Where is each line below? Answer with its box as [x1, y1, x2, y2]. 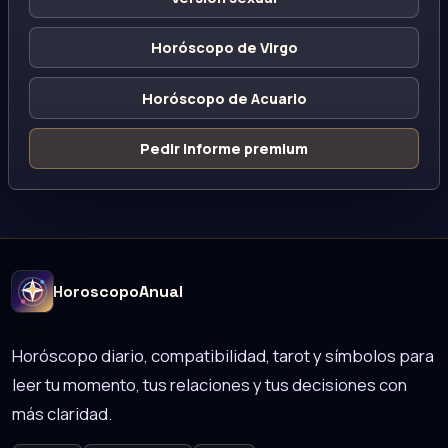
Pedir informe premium [140, 138, 308, 158]
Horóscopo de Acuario [141, 88, 307, 108]
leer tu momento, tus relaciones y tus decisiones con [12, 372, 407, 396]
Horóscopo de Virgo [150, 38, 298, 58]
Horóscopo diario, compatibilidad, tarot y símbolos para [12, 343, 434, 367]
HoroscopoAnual [52, 280, 183, 302]
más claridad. [12, 401, 112, 425]
